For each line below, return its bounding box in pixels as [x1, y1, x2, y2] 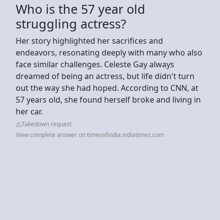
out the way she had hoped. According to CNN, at [16, 82, 198, 93]
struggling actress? [16, 15, 126, 32]
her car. [16, 106, 43, 117]
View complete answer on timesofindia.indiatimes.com [16, 130, 164, 139]
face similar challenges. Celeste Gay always [16, 58, 174, 70]
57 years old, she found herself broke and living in [16, 94, 201, 105]
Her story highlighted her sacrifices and [16, 35, 163, 46]
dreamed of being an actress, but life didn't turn [16, 70, 194, 82]
